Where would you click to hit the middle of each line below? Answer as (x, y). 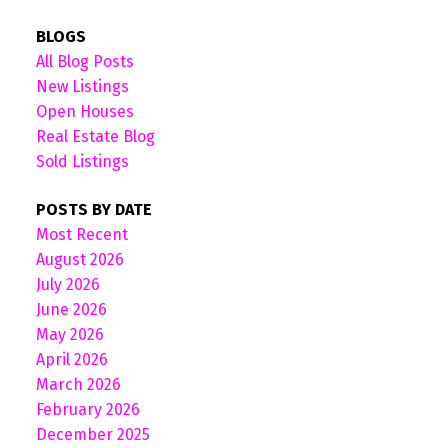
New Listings (82, 87)
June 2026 (71, 309)
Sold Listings (82, 162)
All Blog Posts (84, 62)
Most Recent (81, 234)
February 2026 (87, 409)
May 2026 (69, 334)
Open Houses (84, 112)
